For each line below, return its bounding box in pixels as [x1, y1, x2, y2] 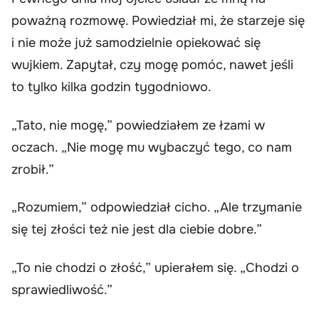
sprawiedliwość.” [11, 281, 113, 298]
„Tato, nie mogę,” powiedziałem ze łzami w [11, 117, 265, 133]
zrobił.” [11, 161, 54, 177]
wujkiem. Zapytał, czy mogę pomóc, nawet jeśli [11, 57, 293, 73]
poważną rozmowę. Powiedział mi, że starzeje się [11, 13, 305, 29]
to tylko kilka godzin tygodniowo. [11, 79, 211, 95]
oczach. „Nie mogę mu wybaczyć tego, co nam [11, 139, 292, 155]
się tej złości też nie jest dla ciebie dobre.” [11, 221, 262, 238]
